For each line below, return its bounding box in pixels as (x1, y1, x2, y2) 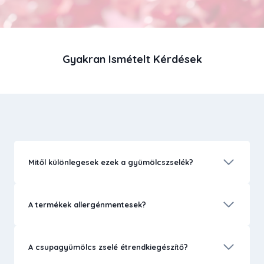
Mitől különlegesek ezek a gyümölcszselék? (28, 157, 193, 167)
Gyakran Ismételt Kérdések (62, 52, 202, 67)
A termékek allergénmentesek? (28, 200, 146, 210)
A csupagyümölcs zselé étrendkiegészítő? (28, 242, 188, 252)
